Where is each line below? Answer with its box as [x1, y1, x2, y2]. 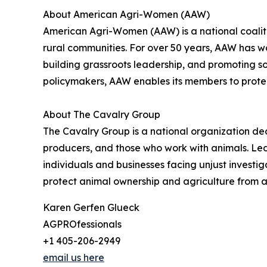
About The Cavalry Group [43, 108, 160, 120]
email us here [43, 251, 104, 263]
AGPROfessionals [43, 218, 122, 230]
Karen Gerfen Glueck [43, 201, 139, 213]
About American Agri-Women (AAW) [43, 8, 210, 20]
